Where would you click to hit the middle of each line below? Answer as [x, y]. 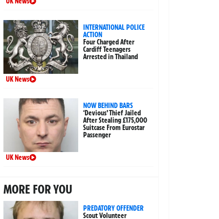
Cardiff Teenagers [107, 49]
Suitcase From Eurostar [114, 127]
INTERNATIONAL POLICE [114, 27]
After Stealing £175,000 [115, 120]
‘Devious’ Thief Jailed [112, 113]
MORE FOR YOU [38, 189]
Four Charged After [109, 42]
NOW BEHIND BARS [108, 105]
